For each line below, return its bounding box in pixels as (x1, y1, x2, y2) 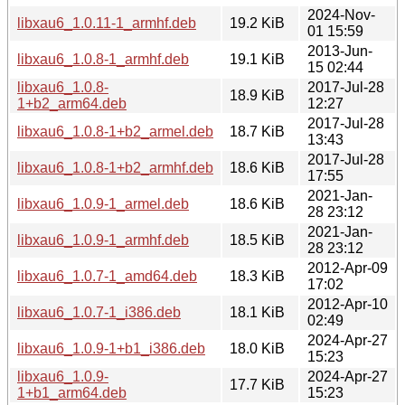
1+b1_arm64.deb (17, 384, 127, 400)
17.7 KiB (230, 376, 285, 392)
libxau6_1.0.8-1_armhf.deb (17, 51, 189, 67)
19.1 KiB (230, 51, 285, 67)
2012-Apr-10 (307, 296, 388, 312)
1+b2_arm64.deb (17, 95, 127, 111)
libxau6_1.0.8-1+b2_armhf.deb (17, 159, 213, 175)
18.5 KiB (230, 231, 285, 248)
